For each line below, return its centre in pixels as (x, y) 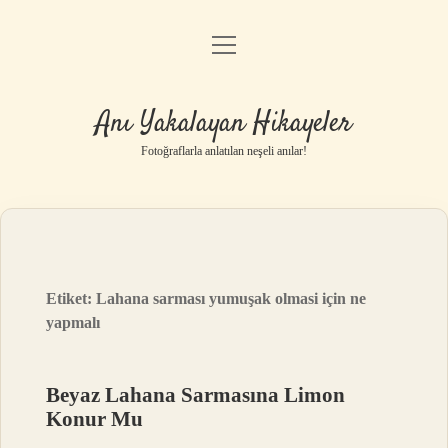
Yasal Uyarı (224, 151)
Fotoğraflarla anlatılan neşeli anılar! (224, 151)
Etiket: (71, 298)
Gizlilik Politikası (224, 100)
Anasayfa (224, 49)
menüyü (242, 43)
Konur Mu (95, 419)
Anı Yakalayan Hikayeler (224, 124)
